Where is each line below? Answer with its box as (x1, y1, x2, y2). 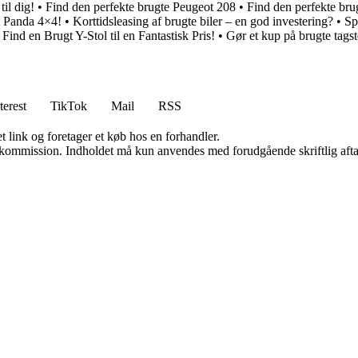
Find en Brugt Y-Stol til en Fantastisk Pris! (2, 29, 215, 43)
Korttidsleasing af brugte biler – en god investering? (73, 14, 333, 29)
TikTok (50, 99, 87, 113)
